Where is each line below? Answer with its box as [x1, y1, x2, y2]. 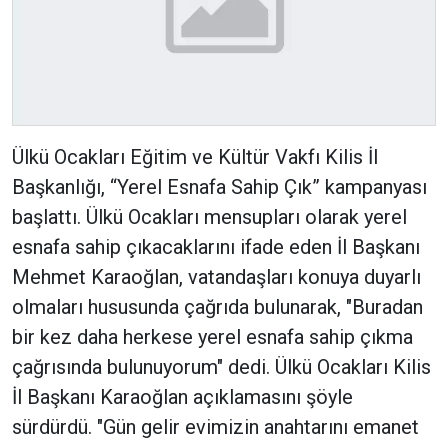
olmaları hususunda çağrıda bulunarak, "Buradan [12, 294, 423, 319]
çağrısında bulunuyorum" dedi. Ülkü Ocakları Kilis [12, 354, 431, 379]
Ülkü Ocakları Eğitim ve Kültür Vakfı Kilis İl [12, 144, 378, 169]
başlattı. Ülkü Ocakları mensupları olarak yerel [12, 204, 407, 229]
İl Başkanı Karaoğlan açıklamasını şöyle [12, 384, 353, 409]
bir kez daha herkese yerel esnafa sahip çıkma [12, 324, 413, 349]
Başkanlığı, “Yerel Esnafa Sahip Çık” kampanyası [12, 174, 427, 199]
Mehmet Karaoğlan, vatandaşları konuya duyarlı [12, 264, 421, 289]
